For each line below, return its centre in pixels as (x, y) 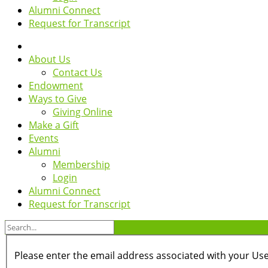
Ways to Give (58, 99)
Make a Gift (54, 125)
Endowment (56, 86)
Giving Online (83, 112)
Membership (81, 165)
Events (44, 138)
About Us (50, 59)
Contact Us (77, 72)
